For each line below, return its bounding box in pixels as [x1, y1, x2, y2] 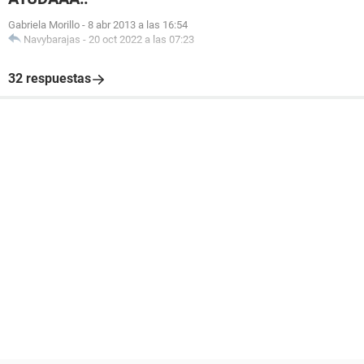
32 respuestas [8, 71, 91, 86]
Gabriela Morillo [8, 19, 80, 31]
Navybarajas [24, 33, 80, 45]
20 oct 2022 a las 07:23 [89, 33, 194, 45]
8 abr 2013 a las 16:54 [88, 19, 188, 31]
